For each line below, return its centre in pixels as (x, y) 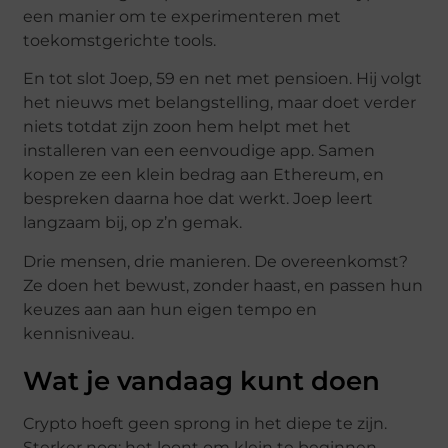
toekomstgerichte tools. (120, 40)
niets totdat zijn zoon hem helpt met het (187, 127)
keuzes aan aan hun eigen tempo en (170, 309)
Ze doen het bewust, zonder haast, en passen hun (223, 285)
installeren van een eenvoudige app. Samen (199, 151)
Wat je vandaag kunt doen (202, 380)
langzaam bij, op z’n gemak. (133, 223)
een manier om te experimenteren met (182, 16)
